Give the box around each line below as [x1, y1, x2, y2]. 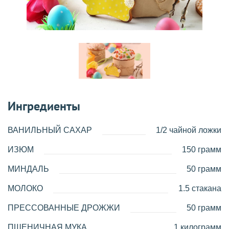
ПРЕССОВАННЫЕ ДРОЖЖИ [8, 203, 120, 213]
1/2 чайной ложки [156, 126, 221, 135]
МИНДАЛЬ [8, 165, 49, 174]
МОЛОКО [8, 184, 43, 193]
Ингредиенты [8, 99, 80, 113]
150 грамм [182, 145, 221, 154]
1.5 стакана [178, 184, 221, 193]
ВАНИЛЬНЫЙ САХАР [8, 126, 92, 135]
